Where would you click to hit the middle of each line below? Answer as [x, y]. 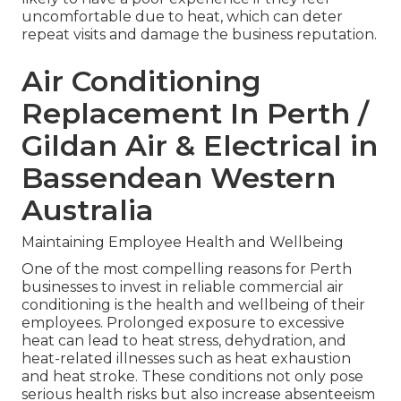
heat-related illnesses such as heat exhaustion [186, 359]
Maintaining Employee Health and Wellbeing [183, 243]
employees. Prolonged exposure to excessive [183, 323]
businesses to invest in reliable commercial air [183, 287]
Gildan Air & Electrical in [200, 146]
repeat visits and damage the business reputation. [199, 35]
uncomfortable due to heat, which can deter [182, 17]
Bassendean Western [179, 178]
